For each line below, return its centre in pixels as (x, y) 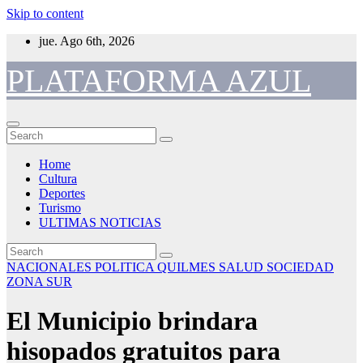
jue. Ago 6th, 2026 (87, 41)
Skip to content (45, 13)
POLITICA (126, 267)
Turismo (60, 208)
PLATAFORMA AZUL (159, 81)
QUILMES (188, 267)
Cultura (58, 179)
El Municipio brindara (132, 321)
